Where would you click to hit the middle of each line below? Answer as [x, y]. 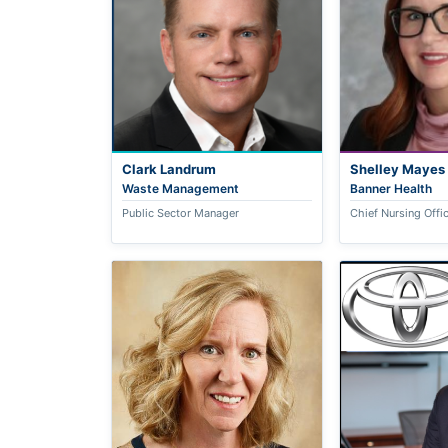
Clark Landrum [169, 169]
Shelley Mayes [397, 169]
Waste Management [181, 189]
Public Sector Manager [181, 213]
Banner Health [390, 189]
